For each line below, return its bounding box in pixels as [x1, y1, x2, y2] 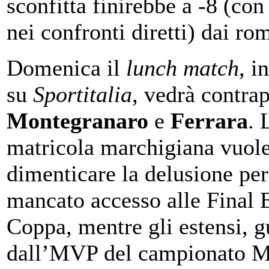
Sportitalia [33, 81, 132, 107]
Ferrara [171, 107, 248, 133]
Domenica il [7, 55, 126, 80]
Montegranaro [7, 107, 148, 133]
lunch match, [126, 55, 245, 80]
